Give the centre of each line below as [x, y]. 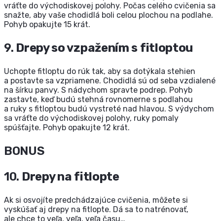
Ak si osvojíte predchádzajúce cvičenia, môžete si [96, 200]
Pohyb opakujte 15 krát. [47, 25]
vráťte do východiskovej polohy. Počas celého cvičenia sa [110, 6]
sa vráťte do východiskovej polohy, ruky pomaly [91, 118]
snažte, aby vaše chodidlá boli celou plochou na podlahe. [109, 15]
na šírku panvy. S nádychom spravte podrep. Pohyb [98, 90]
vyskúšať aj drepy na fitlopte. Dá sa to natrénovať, [96, 210]
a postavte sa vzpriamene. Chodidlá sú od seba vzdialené [110, 81]
